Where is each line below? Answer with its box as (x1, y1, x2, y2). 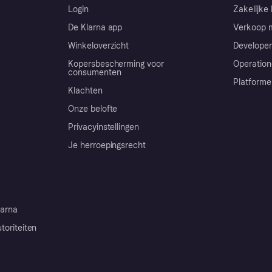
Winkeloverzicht (68, 40, 129, 51)
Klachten (68, 85, 103, 96)
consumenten (68, 67, 121, 78)
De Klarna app (68, 22, 123, 33)
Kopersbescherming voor (68, 58, 164, 69)
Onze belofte (68, 103, 118, 114)
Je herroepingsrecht (68, 140, 146, 151)
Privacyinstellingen (68, 121, 140, 132)
